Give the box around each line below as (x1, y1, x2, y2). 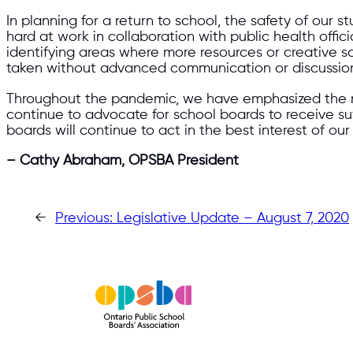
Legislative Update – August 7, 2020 (117, 211, 349, 226)
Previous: (55, 211, 117, 226)
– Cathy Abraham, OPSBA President (6, 154, 239, 168)
